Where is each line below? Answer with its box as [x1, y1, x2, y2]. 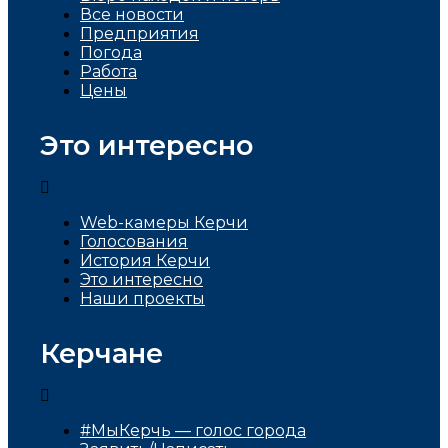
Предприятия [80, 24, 199, 43]
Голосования [80, 232, 188, 251]
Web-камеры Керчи [80, 213, 248, 232]
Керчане [40, 337, 163, 370]
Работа [80, 62, 137, 81]
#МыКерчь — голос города [80, 421, 306, 440]
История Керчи [80, 251, 210, 270]
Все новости [80, 5, 184, 24]
